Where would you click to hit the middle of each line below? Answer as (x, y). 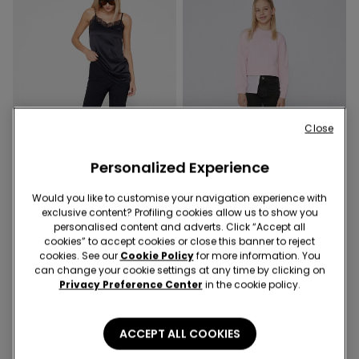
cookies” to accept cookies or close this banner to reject (179, 241)
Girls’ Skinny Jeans (230, 249)
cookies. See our (79, 256)
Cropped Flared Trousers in (81, 249)
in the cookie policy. (251, 284)
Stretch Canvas (52, 264)
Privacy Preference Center (131, 284)
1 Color (26, 227)
